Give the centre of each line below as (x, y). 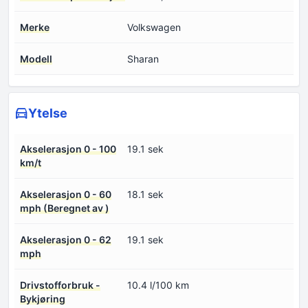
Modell (36, 59)
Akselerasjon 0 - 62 (66, 240)
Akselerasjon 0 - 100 (68, 149)
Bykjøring (43, 299)
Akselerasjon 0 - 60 (66, 195)
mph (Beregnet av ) (65, 208)
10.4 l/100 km (158, 285)
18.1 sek (145, 195)
